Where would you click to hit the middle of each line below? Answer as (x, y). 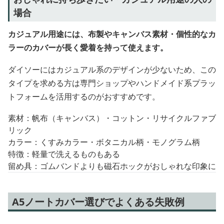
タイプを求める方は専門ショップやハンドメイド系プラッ (112, 83)
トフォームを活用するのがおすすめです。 (84, 97)
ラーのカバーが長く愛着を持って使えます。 (88, 48)
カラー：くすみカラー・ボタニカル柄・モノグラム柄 (104, 142)
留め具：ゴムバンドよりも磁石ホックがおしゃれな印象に (112, 166)
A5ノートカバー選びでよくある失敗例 (98, 202)
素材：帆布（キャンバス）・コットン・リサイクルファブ (112, 118)
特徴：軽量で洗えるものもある (64, 154)
